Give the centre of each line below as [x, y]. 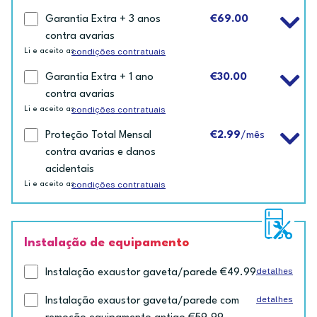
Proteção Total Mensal [98, 136]
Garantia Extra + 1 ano [99, 78]
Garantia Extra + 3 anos [103, 20]
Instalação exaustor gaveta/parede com [142, 301]
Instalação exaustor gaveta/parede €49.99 [151, 273]
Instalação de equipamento [106, 243]
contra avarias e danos [100, 153]
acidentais [70, 170]
